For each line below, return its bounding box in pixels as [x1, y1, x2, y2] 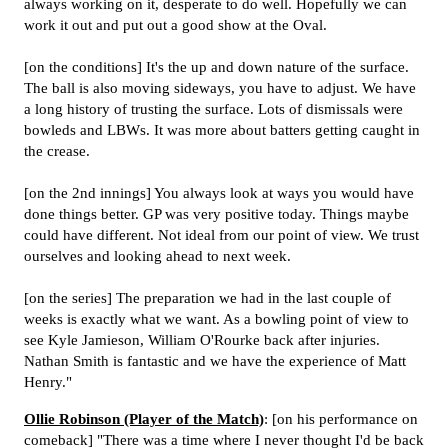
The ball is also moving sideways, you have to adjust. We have [24, 80, 416, 96]
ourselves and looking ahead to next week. [24, 248, 291, 264]
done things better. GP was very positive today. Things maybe [24, 206, 409, 222]
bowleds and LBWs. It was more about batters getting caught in [24, 122, 420, 138]
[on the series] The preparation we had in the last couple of [24, 290, 391, 306]
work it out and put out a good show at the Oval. [24, 17, 327, 33]
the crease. [24, 143, 90, 159]
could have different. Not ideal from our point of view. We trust [24, 227, 419, 243]
